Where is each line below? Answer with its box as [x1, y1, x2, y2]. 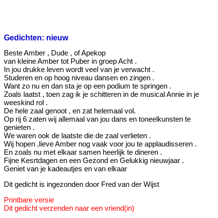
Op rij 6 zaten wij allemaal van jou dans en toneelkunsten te [4, 114, 191, 123]
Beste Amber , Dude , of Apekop [4, 48, 106, 57]
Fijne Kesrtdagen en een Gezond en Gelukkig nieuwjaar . [4, 156, 184, 164]
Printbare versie [4, 195, 54, 204]
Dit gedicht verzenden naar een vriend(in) [4, 203, 134, 212]
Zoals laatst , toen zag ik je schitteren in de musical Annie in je [4, 90, 199, 98]
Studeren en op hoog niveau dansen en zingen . [4, 73, 154, 82]
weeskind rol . [4, 98, 48, 107]
